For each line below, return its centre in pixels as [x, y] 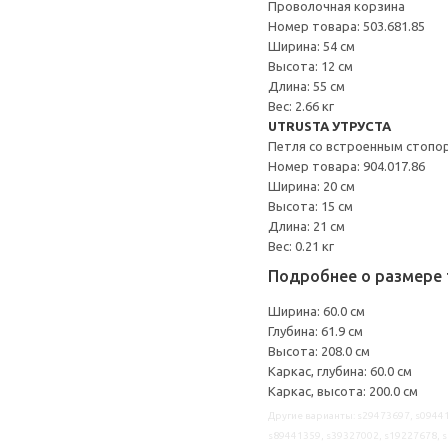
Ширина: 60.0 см [316, 311]
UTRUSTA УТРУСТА [329, 126]
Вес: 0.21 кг [301, 246]
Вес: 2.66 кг [301, 106]
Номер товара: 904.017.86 [346, 166]
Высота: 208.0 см [319, 351]
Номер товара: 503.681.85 [346, 26]
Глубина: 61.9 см [315, 331]
